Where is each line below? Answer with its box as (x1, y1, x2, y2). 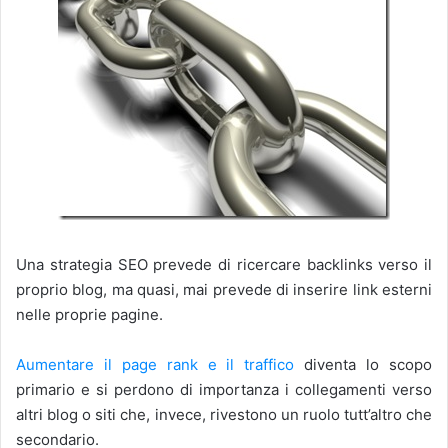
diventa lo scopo (294, 355, 433, 375)
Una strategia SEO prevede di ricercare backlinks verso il (16, 255, 432, 275)
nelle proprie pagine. (16, 305, 163, 325)
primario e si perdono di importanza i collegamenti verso (16, 380, 432, 400)
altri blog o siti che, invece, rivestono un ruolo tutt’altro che (16, 405, 432, 425)
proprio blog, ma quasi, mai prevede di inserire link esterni (16, 280, 432, 300)
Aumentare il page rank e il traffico (16, 355, 295, 375)
